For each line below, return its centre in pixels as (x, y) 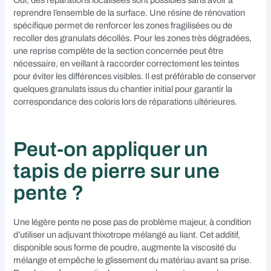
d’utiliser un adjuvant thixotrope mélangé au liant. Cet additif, (127, 235)
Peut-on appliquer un (111, 150)
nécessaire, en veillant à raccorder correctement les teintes (126, 64)
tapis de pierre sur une (117, 171)
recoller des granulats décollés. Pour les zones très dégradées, (133, 38)
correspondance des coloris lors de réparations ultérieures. (126, 102)
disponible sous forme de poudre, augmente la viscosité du (125, 248)
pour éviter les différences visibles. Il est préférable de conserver (135, 77)
